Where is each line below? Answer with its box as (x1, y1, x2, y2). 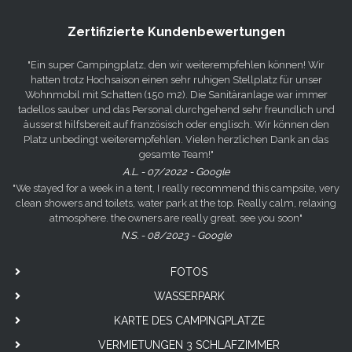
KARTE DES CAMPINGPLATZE (113, 314, 265, 328)
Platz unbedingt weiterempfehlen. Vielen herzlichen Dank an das (24, 134, 328, 146)
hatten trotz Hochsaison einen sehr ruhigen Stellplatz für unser (30, 74, 322, 86)
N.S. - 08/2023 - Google (120, 229, 232, 242)
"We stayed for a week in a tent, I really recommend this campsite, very (13, 182, 339, 195)
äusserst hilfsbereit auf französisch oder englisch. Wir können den (23, 119, 329, 131)
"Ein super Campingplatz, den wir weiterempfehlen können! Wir (27, 59, 324, 71)
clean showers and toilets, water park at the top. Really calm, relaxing (16, 197, 336, 210)
